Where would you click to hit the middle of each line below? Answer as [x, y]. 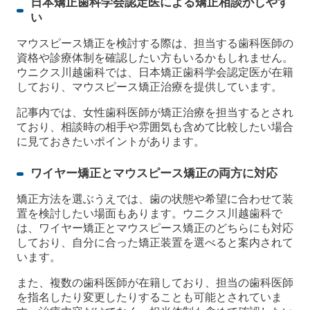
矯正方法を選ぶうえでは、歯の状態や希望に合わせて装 [155, 199]
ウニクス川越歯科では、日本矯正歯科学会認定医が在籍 [155, 73]
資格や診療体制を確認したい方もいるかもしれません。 [155, 58]
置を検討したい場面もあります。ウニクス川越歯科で [149, 214]
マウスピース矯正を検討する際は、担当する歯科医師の [155, 44]
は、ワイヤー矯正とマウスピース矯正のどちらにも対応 [155, 228]
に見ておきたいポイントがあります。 [111, 142]
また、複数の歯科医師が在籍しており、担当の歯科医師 [155, 283]
